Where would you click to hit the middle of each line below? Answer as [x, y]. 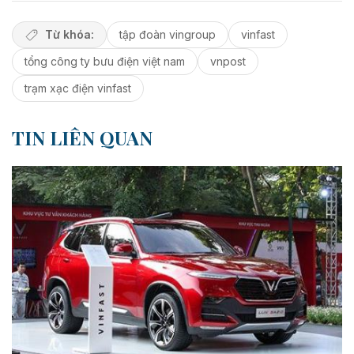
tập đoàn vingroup [167, 35]
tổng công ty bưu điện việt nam [105, 62]
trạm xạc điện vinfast [78, 88]
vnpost [228, 62]
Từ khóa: [69, 35]
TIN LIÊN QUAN [82, 138]
